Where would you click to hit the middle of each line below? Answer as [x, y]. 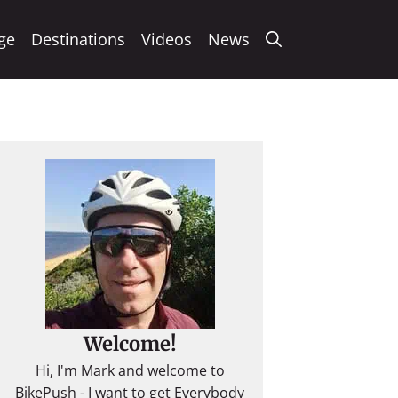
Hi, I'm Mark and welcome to [130, 370]
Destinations [78, 39]
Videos [167, 39]
